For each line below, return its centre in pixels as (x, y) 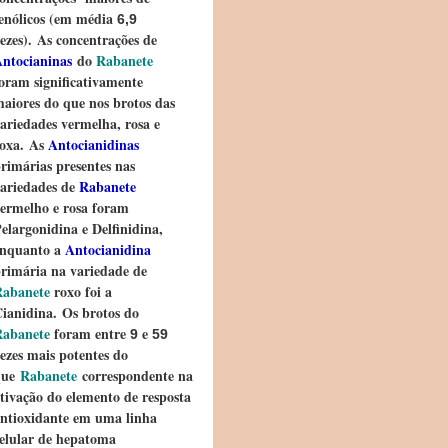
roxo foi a (81, 291)
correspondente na (135, 375)
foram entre (90, 333)
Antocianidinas (91, 144)
